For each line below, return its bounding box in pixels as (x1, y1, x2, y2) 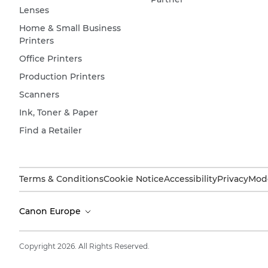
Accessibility (164, 173, 217, 184)
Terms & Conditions (19, 173, 103, 184)
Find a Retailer (19, 125, 82, 136)
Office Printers (19, 53, 82, 64)
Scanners (19, 89, 59, 100)
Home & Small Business (19, 23, 121, 33)
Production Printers (19, 71, 105, 82)
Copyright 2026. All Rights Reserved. (19, 242, 150, 251)
